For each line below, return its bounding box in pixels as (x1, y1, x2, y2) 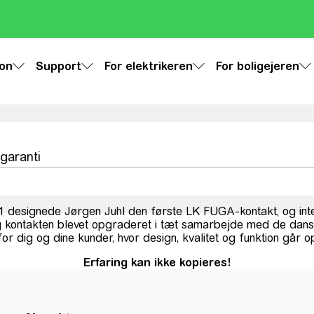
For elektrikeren (104, 60, 193, 72)
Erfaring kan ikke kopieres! (83, 256, 231, 268)
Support (35, 60, 81, 72)
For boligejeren (215, 60, 299, 72)
